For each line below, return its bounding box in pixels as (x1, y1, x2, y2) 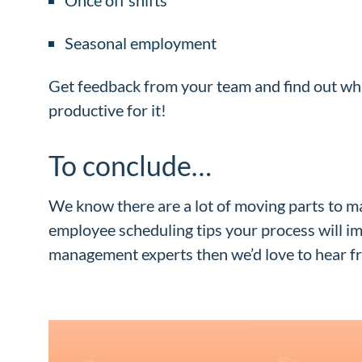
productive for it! (48, 99, 170, 120)
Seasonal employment (65, 32, 220, 53)
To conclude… (48, 148, 217, 182)
